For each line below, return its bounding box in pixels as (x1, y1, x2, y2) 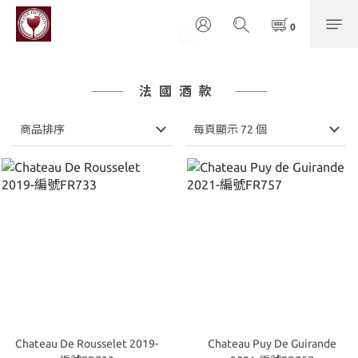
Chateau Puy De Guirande (207, 337, 336, 350)
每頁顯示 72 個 (193, 123, 267, 136)
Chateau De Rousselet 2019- (14, 337, 158, 350)
